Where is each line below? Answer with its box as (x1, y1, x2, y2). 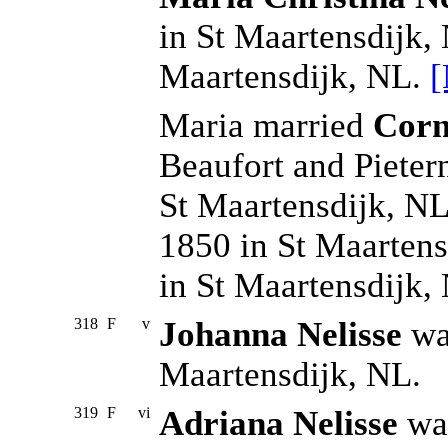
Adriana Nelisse (159, 404, 398, 444)
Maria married (159, 106, 373, 146)
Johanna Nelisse (159, 315, 402, 355)
